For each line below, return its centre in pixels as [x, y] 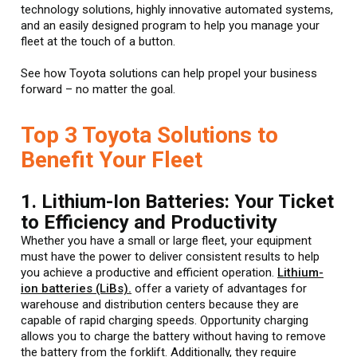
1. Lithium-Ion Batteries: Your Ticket [177, 201]
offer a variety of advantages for [219, 288]
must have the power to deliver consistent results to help [170, 256]
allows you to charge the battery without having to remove [173, 336]
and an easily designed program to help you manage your [170, 25]
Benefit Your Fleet [112, 159]
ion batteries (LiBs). [76, 288]
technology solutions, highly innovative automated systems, [177, 9]
